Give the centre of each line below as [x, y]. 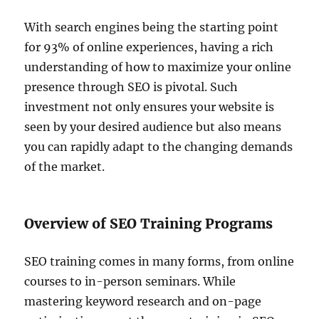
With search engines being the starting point [152, 27]
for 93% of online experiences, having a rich [149, 47]
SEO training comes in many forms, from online [159, 261]
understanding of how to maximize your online [158, 67]
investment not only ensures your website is [150, 106]
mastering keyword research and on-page [143, 301]
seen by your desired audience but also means [153, 126]
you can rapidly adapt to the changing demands [159, 146]
